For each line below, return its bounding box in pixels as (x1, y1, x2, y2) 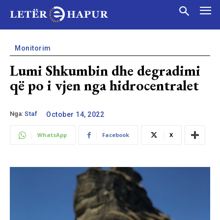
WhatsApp (37, 131, 67, 138)
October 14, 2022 (46, 110, 104, 118)
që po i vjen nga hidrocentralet (10, 76, 199, 95)
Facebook (102, 131, 129, 138)
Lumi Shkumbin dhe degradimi (10, 61, 200, 80)
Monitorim (15, 44, 51, 52)
